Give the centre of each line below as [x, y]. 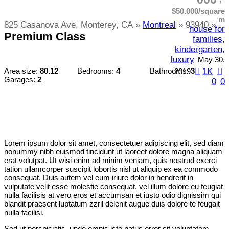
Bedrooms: [95, 71]
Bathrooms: [169, 71]
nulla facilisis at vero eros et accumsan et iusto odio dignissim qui [112, 195]
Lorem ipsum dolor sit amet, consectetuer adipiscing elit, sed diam [114, 143]
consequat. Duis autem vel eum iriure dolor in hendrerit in [99, 178]
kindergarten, [200, 49]
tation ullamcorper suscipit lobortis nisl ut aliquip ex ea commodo [111, 169]
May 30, [211, 59]
